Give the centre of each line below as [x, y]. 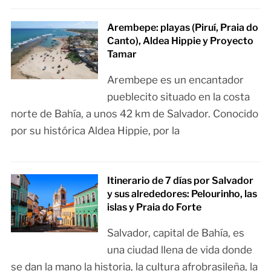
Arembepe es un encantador [176, 80]
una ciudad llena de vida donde [180, 250]
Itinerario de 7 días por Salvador [181, 180]
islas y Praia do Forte [155, 207]
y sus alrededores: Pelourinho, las [182, 194]
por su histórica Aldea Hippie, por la [95, 130]
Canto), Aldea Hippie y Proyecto [181, 41]
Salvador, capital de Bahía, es [176, 233]
